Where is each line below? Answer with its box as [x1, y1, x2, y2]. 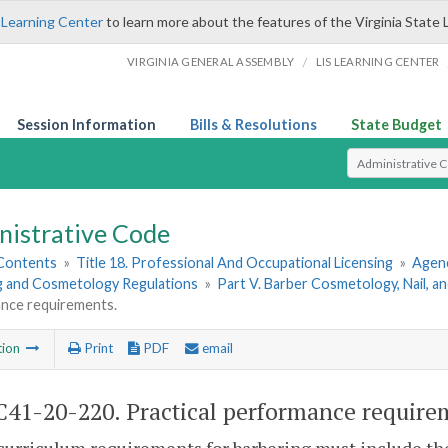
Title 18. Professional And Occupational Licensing [76, 254, 394, 272]
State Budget [351, 116, 442, 133]
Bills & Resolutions [190, 116, 317, 133]
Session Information [17, 116, 156, 133]
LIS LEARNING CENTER [315, 55, 440, 68]
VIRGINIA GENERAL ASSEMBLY [127, 55, 295, 68]
